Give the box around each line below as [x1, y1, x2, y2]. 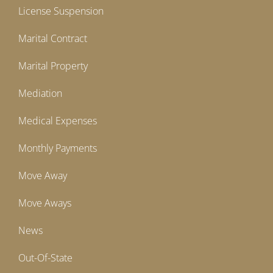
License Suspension [18, 4, 104, 18]
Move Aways [18, 196, 71, 210]
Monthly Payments [18, 141, 97, 155]
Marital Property [18, 59, 88, 73]
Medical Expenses [18, 114, 97, 128]
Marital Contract [18, 32, 87, 46]
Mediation [18, 87, 62, 101]
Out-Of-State [18, 251, 73, 265]
